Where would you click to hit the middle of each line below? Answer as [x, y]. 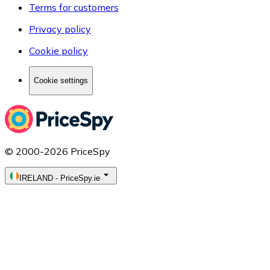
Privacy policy [60, 29]
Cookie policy [58, 51]
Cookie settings [61, 81]
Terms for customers [74, 8]
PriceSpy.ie [80, 178]
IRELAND [36, 178]
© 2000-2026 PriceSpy [58, 151]
